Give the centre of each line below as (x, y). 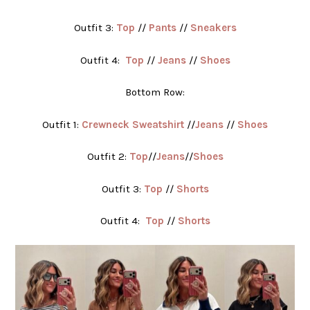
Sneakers (213, 28)
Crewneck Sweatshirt (133, 124)
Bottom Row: (155, 92)
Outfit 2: (108, 157)
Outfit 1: (62, 124)
